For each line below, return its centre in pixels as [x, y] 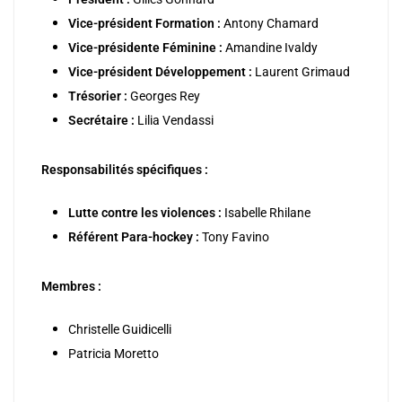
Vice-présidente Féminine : [145, 48]
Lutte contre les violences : [145, 213]
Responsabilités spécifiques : [125, 170]
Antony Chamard [270, 24]
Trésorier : [98, 96]
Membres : [71, 287]
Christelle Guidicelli [120, 330]
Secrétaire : [101, 121]
